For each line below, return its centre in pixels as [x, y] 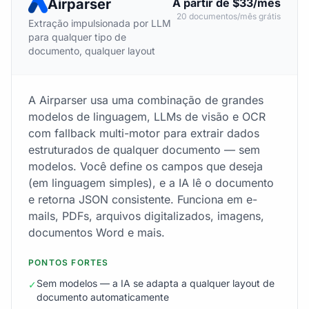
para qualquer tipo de [77, 37]
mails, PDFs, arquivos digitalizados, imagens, [146, 216]
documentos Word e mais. [97, 232]
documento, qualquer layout [92, 51]
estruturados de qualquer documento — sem [144, 150]
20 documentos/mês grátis [229, 16]
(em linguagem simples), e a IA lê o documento [151, 183]
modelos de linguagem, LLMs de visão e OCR [147, 117]
